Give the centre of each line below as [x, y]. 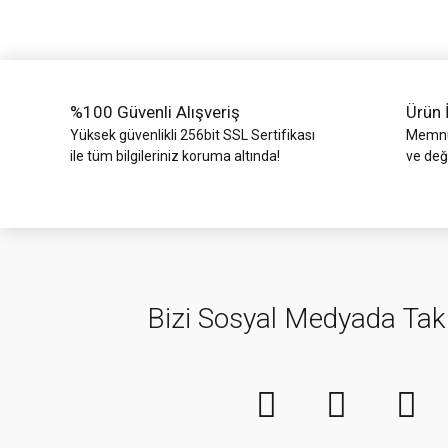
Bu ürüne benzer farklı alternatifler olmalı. [153, 23]
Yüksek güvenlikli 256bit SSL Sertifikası [192, 135]
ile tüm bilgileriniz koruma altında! [175, 156]
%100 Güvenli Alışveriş [155, 112]
